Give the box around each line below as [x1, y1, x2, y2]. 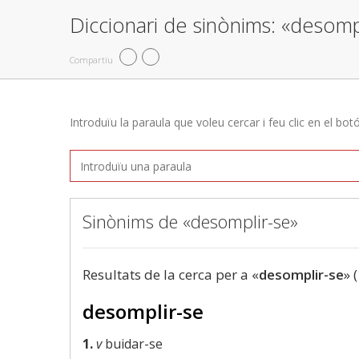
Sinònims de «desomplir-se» [83, 209, 298, 233]
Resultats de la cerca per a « [83, 265, 259, 284]
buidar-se [102, 335, 163, 353]
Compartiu [70, 53, 113, 66]
